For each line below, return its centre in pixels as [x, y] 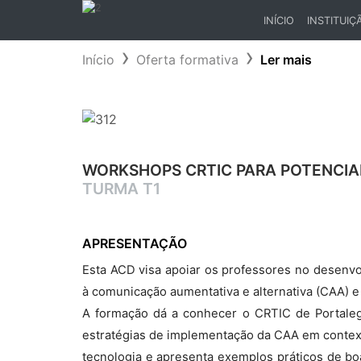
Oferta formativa [187, 60]
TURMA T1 [121, 189]
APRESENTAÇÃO [135, 243]
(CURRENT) [291, 35]
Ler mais [286, 60]
